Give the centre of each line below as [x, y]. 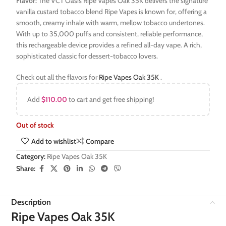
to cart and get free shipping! [111, 99]
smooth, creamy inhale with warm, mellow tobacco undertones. [111, 22]
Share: [26, 168]
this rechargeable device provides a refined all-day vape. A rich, [109, 45]
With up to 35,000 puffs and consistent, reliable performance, [110, 34]
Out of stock [35, 125]
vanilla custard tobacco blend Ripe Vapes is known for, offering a [112, 11]
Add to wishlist [53, 141]
